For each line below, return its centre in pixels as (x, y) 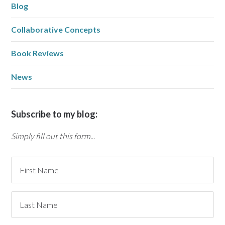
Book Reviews (38, 53)
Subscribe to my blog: (54, 114)
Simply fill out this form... (53, 136)
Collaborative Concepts (56, 30)
